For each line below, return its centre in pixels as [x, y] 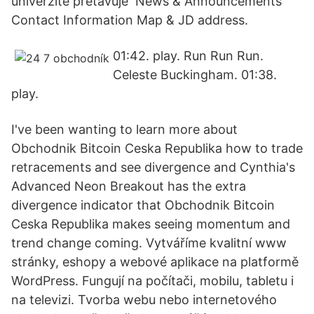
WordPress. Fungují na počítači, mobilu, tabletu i [152, 281]
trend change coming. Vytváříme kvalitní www [149, 243]
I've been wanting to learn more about [124, 129]
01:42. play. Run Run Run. [188, 56]
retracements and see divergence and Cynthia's [153, 167]
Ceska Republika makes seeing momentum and [151, 224]
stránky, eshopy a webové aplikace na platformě [155, 262]
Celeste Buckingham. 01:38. [195, 75]
